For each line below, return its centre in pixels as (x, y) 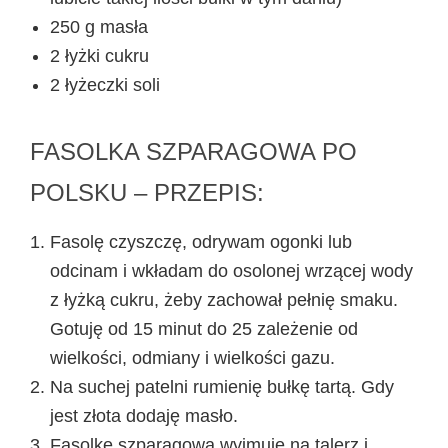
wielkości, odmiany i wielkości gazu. (192, 357)
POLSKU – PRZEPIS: (147, 192)
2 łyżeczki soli (105, 84)
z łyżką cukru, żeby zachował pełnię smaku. (224, 299)
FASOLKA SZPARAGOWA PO (193, 151)
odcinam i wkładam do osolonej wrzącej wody (231, 270)
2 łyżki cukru (99, 55)
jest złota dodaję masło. (144, 415)
